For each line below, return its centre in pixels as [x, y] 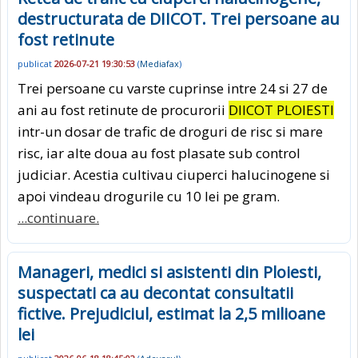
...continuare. [58, 217]
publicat [36, 64]
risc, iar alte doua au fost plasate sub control [159, 153]
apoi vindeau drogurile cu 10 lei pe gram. [149, 196]
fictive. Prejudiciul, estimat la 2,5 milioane [171, 313]
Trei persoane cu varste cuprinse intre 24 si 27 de [173, 88]
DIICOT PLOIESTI [281, 109]
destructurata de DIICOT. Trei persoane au [179, 19]
